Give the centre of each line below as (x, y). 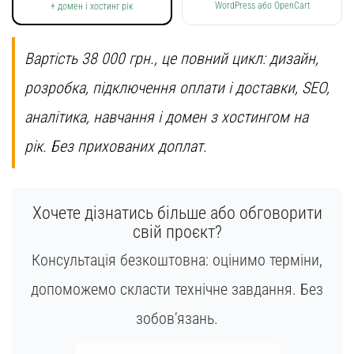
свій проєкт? (177, 232)
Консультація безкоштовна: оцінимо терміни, (177, 260)
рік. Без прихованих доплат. (116, 146)
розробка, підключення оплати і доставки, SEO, (177, 87)
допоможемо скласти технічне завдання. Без (177, 289)
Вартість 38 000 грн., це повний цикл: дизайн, (171, 58)
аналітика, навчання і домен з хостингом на (166, 117)
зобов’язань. (177, 318)
